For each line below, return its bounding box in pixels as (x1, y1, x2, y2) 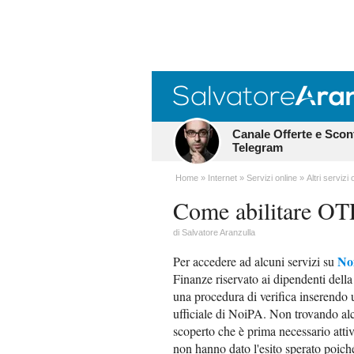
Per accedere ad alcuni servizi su (173, 253, 337, 269)
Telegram (232, 141, 283, 154)
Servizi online (247, 173, 297, 183)
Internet (208, 173, 237, 183)
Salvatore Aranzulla (182, 228, 255, 237)
